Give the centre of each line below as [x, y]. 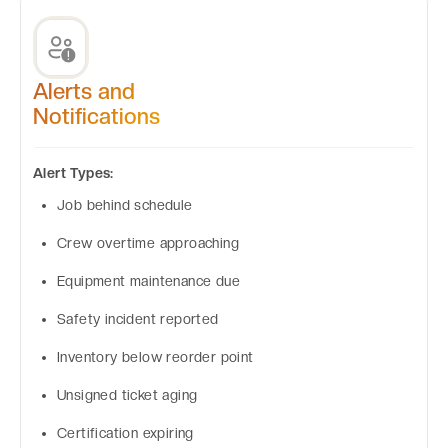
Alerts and [84, 90]
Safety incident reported [138, 318]
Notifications [96, 115]
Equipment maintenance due [148, 280]
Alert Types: [73, 172]
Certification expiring [125, 432]
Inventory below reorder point [155, 356]
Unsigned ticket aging [127, 394]
